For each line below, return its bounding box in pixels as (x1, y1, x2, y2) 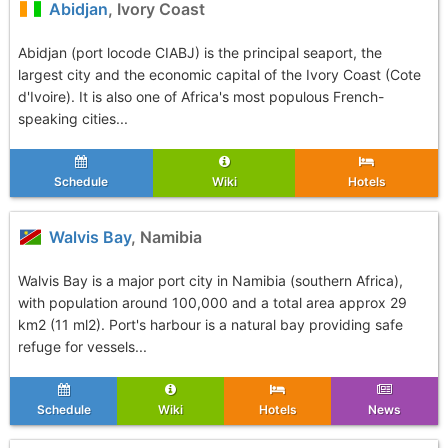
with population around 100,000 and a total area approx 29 (18, 294, 407, 311)
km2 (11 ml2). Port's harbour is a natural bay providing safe (18, 316, 403, 333)
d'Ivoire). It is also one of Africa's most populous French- (18, 88, 384, 105)
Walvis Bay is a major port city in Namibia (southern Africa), (18, 272, 403, 289)
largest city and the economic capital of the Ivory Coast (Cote (18, 66, 421, 83)
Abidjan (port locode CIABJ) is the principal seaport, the (18, 44, 382, 61)
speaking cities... (18, 110, 128, 127)
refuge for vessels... (18, 338, 147, 355)
